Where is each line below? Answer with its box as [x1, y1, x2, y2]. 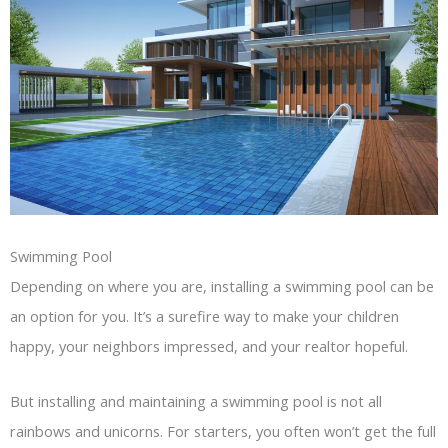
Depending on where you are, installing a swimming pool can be [10, 275, 434, 296]
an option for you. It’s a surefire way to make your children [10, 305, 399, 326]
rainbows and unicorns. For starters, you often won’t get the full [10, 421, 436, 442]
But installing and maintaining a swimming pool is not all [10, 391, 382, 412]
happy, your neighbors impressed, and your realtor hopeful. [10, 335, 408, 356]
